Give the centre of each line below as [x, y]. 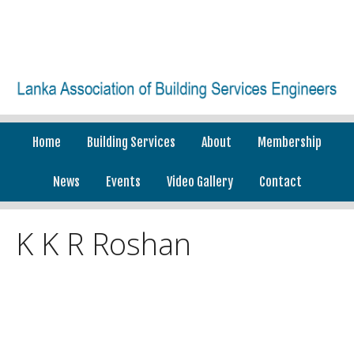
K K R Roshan [104, 243]
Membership [290, 142]
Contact [280, 181]
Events [123, 181]
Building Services [131, 142]
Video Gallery [200, 181]
